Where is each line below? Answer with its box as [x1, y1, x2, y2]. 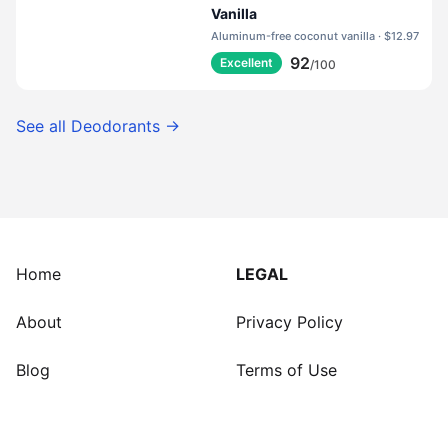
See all [16, 116, 71, 136]
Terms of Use [236, 360, 337, 380]
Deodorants [71, 116, 160, 136]
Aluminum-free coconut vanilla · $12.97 [384, 29, 420, 43]
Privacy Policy [236, 312, 343, 332]
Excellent [220, 55, 274, 70]
